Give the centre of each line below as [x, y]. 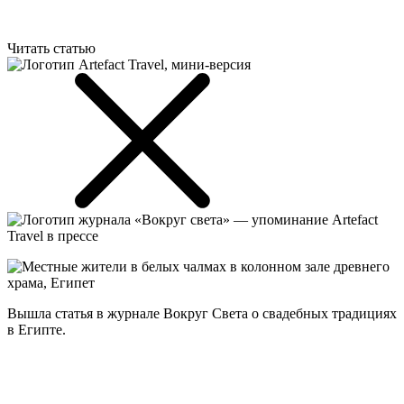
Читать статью [53, 48]
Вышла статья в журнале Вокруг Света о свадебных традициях [202, 313]
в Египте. [37, 329]
